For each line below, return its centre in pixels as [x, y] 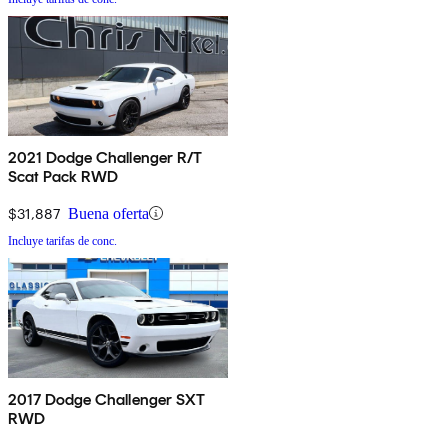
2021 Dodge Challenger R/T [105, 157]
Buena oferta [108, 213]
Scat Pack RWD [63, 176]
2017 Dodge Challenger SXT [106, 399]
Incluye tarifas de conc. [62, 240]
